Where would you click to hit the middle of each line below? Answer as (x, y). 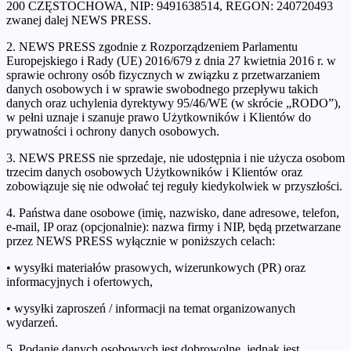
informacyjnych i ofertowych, (80, 281)
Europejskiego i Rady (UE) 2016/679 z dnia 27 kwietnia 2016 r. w (171, 60)
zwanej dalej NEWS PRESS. (79, 20)
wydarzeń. (32, 322)
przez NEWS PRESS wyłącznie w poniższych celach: (141, 241)
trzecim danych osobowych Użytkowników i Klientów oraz (154, 172)
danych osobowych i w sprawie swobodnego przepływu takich (162, 89)
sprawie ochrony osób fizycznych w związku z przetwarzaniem (163, 74)
